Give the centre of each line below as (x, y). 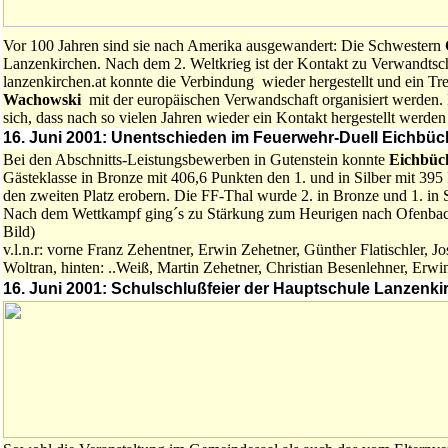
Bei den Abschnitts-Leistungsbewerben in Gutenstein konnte (194, 159)
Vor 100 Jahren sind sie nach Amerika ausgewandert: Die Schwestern (224, 45)
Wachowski (44, 99)
